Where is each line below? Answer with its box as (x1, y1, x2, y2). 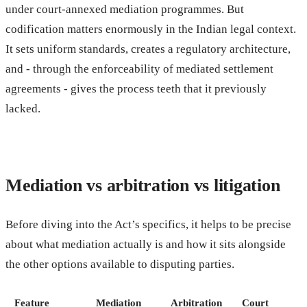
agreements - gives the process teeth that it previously (5, 82, 267, 95)
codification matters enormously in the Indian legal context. (5, 22, 296, 36)
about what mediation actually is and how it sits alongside (5, 237, 286, 251)
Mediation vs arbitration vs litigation (5, 175, 280, 195)
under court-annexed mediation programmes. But (5, 2, 244, 16)
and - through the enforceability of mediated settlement (5, 62, 273, 75)
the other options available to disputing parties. (5, 257, 234, 271)
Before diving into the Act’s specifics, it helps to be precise (5, 217, 291, 231)
